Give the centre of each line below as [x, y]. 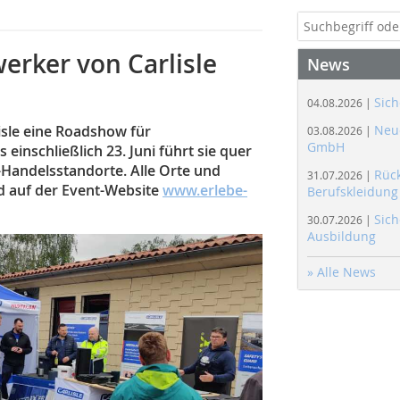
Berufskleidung [353, 192]
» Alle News [342, 272]
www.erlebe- [205, 190]
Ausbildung [342, 236]
